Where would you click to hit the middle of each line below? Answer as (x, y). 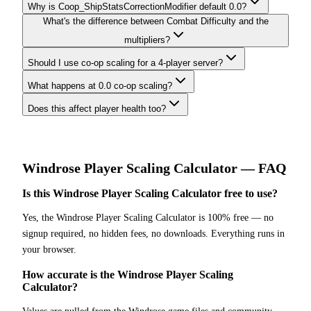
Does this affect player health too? (97, 108)
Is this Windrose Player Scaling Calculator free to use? (150, 194)
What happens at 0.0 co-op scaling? (100, 85)
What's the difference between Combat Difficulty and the (155, 21)
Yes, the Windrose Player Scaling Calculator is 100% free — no (148, 218)
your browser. (49, 250)
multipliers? (147, 40)
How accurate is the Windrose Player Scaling (128, 275)
